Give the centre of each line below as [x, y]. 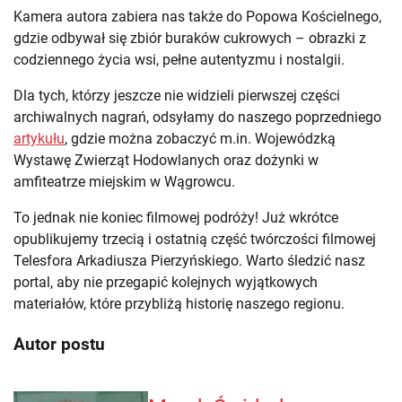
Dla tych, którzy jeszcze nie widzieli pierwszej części [177, 95]
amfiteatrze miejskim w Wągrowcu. [124, 181]
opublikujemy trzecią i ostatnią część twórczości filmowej [195, 239]
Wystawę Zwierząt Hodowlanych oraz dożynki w [166, 160]
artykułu [39, 138]
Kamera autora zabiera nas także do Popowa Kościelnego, [197, 16]
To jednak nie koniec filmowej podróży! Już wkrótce [176, 217]
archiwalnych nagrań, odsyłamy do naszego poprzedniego [197, 117]
